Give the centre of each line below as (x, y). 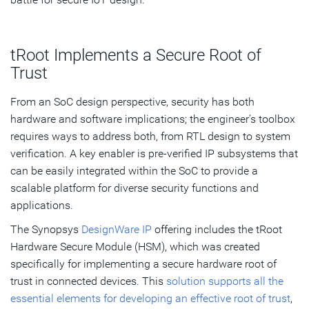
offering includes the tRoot (217, 230)
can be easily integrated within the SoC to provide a (134, 171)
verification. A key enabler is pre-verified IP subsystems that (154, 154)
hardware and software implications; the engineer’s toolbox (153, 119)
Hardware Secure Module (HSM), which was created (135, 247)
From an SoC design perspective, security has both (132, 102)
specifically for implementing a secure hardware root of (143, 264)
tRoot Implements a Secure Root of (136, 56)
